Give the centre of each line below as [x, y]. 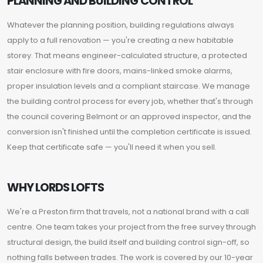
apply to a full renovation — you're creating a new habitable [120, 41]
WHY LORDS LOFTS [56, 188]
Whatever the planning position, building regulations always [121, 25]
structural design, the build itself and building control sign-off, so [128, 242]
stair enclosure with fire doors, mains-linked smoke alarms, [120, 71]
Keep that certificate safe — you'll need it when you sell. [112, 147]
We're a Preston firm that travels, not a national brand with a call [128, 212]
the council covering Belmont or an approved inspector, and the [129, 117]
